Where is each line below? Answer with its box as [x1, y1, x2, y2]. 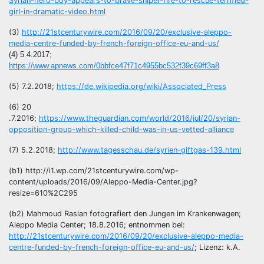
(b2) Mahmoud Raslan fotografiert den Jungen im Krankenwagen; [9, 209, 241, 219]
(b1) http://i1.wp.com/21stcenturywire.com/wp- [9, 166, 179, 176]
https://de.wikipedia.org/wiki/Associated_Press [57, 82, 226, 91]
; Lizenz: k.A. [194, 243, 240, 252]
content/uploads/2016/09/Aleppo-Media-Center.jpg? [9, 177, 197, 187]
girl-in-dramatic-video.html [9, 7, 105, 16]
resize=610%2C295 [9, 189, 78, 198]
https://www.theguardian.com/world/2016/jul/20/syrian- [39, 114, 240, 123]
